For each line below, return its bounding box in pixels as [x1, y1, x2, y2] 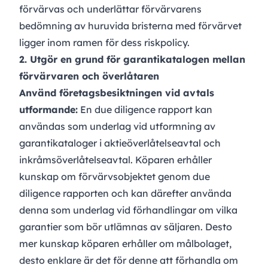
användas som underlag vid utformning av [19, 120, 215, 133]
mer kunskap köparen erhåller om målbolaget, [19, 237, 232, 250]
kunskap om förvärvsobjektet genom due [19, 170, 210, 183]
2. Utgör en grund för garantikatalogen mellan [19, 53, 245, 66]
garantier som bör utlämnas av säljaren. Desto [19, 221, 232, 233]
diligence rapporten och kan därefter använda [19, 187, 232, 200]
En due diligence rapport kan [78, 103, 212, 116]
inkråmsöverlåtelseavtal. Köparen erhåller [19, 154, 212, 166]
